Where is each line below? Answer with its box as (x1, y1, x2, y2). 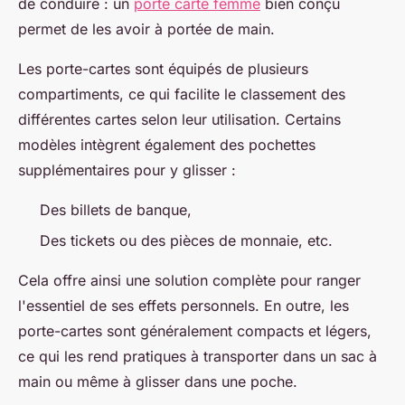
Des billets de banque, (40, 201, 192, 220)
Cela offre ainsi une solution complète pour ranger (18, 271, 361, 290)
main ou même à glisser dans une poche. (18, 372, 297, 391)
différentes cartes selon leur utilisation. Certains (18, 110, 341, 129)
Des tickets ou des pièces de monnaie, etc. (40, 231, 333, 250)
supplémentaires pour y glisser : (18, 161, 236, 180)
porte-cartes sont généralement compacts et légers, (18, 322, 372, 341)
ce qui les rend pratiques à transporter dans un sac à (18, 347, 377, 366)
